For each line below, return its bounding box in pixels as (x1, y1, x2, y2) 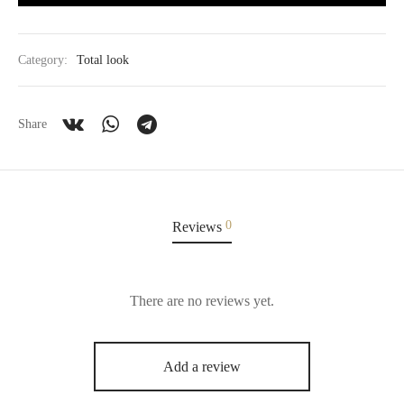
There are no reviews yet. (130, 293, 274, 309)
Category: (18, 52, 71, 68)
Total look (77, 52, 129, 68)
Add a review (163, 359, 241, 375)
